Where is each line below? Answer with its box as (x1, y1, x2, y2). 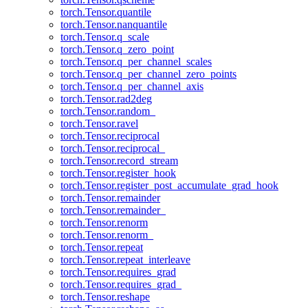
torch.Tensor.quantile (60, 6, 151, 18)
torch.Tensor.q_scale (60, 31, 149, 43)
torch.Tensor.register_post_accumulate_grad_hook (60, 179, 278, 191)
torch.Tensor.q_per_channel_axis (60, 80, 203, 92)
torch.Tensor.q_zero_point (60, 43, 174, 55)
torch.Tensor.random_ (60, 105, 155, 117)
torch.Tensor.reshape (60, 291, 150, 302)
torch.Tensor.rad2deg (60, 93, 152, 104)
